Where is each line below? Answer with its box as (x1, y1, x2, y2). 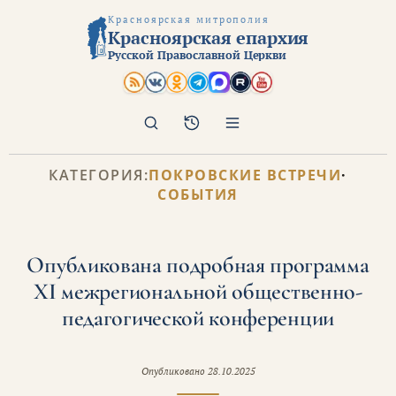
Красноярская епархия (108, 26, 309, 49)
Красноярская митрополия (108, 13, 270, 26)
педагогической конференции (62, 303, 334, 331)
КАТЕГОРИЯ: (49, 164, 149, 185)
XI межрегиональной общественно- (34, 277, 362, 305)
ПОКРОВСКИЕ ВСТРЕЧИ (148, 164, 342, 185)
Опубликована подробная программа (27, 250, 369, 278)
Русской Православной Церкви (108, 47, 287, 63)
